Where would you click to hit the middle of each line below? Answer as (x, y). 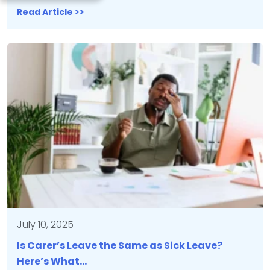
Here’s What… (52, 261)
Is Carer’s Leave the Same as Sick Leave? (120, 246)
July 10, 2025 (45, 224)
